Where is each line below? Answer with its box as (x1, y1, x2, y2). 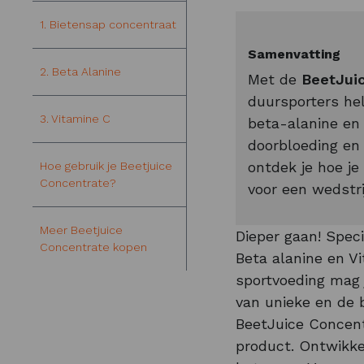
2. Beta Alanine (40, 64, 121, 78)
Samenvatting (248, 45, 340, 62)
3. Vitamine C (40, 111, 110, 125)
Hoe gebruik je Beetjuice (40, 158, 172, 172)
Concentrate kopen (40, 240, 147, 253)
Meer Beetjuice (40, 223, 123, 236)
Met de (248, 70, 301, 88)
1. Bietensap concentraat (40, 17, 176, 31)
